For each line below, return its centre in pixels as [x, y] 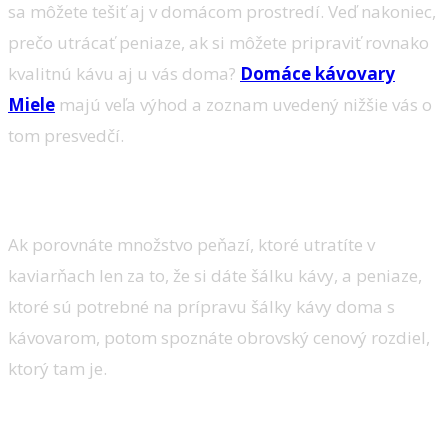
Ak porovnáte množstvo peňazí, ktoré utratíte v [191, 244]
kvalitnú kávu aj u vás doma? [124, 73]
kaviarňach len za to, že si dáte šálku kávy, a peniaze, [215, 275]
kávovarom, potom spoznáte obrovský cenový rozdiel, [219, 337]
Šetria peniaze [60, 190]
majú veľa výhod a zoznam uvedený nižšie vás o [243, 104]
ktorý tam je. [57, 368]
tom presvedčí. [66, 135]
